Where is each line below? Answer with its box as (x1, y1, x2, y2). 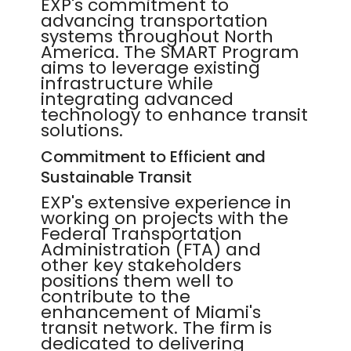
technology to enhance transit (41, 103, 309, 127)
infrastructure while (41, 71, 213, 96)
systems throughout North (41, 24, 273, 49)
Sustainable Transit (41, 166, 192, 188)
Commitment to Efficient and (41, 146, 266, 168)
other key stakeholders (41, 253, 241, 277)
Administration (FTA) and (41, 237, 261, 262)
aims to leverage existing (41, 56, 260, 80)
